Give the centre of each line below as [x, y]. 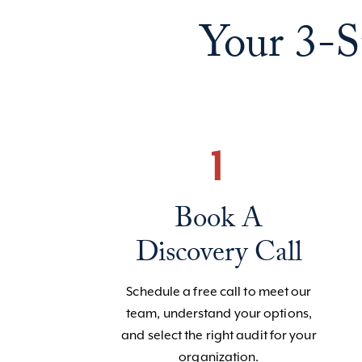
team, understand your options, [219, 313]
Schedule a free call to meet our [219, 291]
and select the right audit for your [219, 335]
